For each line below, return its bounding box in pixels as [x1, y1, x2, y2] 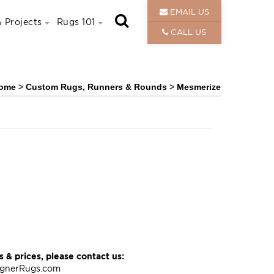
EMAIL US [167, 7, 209, 16]
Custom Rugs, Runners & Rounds [26, 82, 169, 92]
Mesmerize [177, 82, 221, 92]
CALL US [168, 28, 207, 36]
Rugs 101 [56, 17, 95, 26]
